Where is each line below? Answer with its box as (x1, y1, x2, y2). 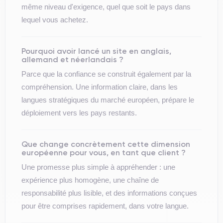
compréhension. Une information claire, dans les (21, 83, 178, 91)
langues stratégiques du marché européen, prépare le (21, 96, 194, 104)
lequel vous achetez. (21, 15, 88, 24)
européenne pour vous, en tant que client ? (21, 147, 186, 157)
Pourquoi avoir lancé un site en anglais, (21, 46, 171, 56)
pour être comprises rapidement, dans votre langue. (21, 202, 189, 210)
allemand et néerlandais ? (21, 54, 123, 64)
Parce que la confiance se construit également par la (21, 70, 191, 78)
